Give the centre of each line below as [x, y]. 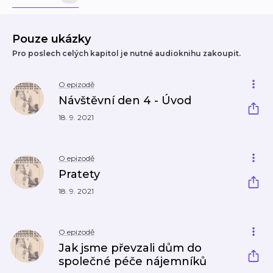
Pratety [79, 174]
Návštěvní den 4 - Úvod [125, 101]
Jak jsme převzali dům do [130, 248]
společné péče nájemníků [133, 261]
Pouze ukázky [51, 39]
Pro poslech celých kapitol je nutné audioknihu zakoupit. [126, 53]
